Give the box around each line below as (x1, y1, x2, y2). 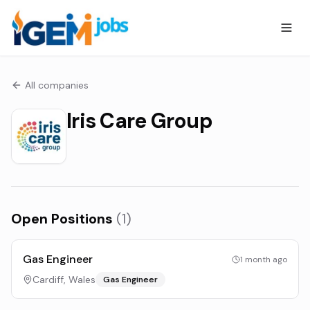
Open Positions (11, 210, 116, 228)
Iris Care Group (66, 107, 212, 134)
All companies (25, 79, 89, 91)
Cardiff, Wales (33, 273, 95, 286)
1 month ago (240, 254, 287, 265)
